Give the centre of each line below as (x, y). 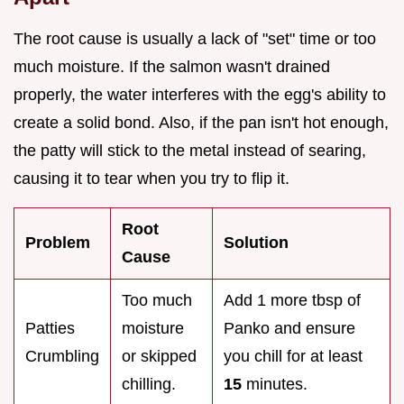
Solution (256, 242)
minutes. (275, 384)
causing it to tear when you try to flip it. (151, 178)
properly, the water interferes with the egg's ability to (200, 94)
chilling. (149, 384)
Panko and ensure (289, 328)
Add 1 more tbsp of (292, 300)
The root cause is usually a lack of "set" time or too (195, 38)
